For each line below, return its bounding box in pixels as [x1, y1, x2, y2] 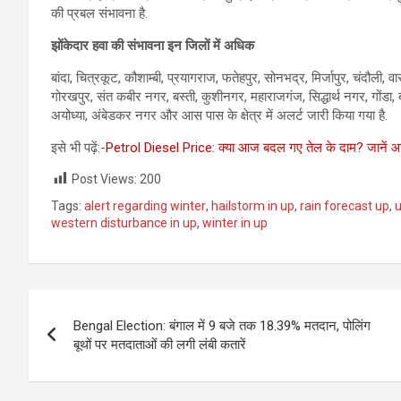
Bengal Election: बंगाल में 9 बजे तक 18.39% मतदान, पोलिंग [73, 318, 371, 335]
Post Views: [72, 171, 137, 186]
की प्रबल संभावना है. [51, 4, 148, 21]
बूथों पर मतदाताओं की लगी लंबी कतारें [73, 337, 246, 354]
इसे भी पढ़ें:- [51, 139, 106, 156]
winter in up [202, 216, 268, 231]
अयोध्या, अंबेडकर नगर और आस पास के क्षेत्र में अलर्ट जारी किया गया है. [51, 107, 388, 124]
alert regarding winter [84, 199, 206, 214]
